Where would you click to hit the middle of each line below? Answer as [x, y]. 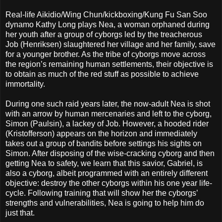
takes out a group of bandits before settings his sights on [104, 144]
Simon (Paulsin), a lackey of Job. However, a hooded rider [107, 124]
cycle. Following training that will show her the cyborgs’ [102, 193]
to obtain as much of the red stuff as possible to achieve [102, 74]
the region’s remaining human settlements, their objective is [109, 64]
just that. [20, 213]
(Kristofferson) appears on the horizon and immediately [101, 134]
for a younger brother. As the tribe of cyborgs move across [106, 55]
